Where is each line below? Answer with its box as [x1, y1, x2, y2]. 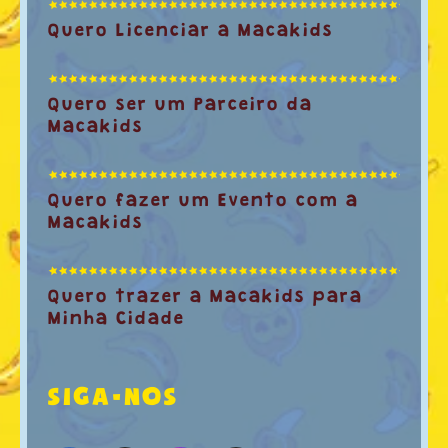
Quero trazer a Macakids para [48, 289, 363, 306]
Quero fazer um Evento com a [48, 193, 359, 210]
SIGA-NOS [47, 383, 179, 409]
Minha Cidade [48, 311, 185, 328]
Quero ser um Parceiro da [48, 97, 313, 114]
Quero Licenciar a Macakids [48, 23, 334, 40]
